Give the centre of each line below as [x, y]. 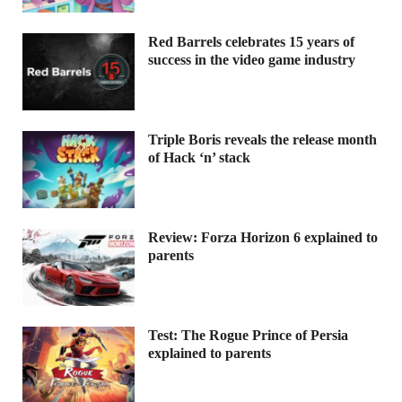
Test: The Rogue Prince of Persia [248, 335]
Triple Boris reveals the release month [262, 139]
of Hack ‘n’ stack [199, 157]
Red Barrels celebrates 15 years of [251, 41]
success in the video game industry [252, 59]
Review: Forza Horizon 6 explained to [263, 237]
